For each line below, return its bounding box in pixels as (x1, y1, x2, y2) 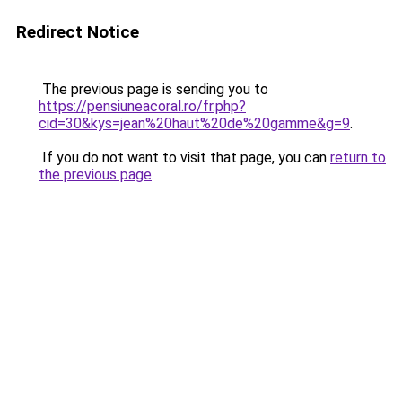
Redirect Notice (16, 22, 139, 42)
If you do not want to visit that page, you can (39, 149, 330, 166)
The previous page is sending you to (39, 81, 268, 98)
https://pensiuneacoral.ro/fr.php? (39, 98, 246, 115)
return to (330, 149, 386, 166)
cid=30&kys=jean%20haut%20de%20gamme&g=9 (39, 115, 350, 132)
